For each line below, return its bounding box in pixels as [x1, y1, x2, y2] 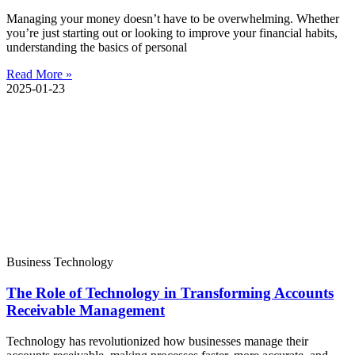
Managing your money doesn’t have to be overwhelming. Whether [6, 12, 339, 26]
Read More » [6, 67, 72, 82]
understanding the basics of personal [6, 40, 187, 55]
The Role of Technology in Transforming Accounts [6, 284, 334, 302]
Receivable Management [6, 302, 165, 319]
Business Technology [6, 255, 113, 269]
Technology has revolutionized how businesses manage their [6, 334, 308, 348]
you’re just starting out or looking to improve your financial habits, [6, 26, 338, 40]
